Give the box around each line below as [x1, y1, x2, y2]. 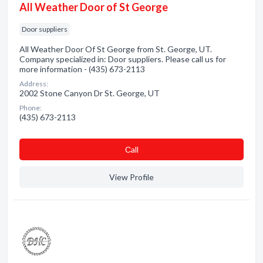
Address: [19, 79, 48, 88]
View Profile [109, 172, 154, 182]
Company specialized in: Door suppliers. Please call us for [19, 54, 226, 64]
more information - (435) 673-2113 [19, 64, 145, 74]
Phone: [19, 103, 42, 112]
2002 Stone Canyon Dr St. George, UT [19, 88, 160, 98]
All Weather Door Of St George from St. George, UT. [19, 44, 212, 54]
